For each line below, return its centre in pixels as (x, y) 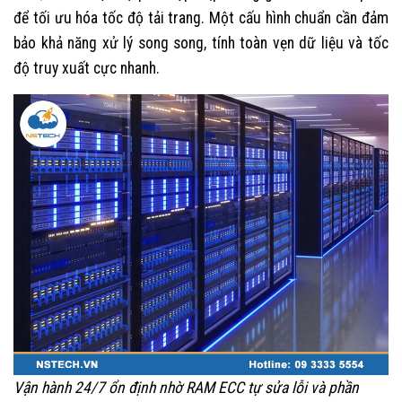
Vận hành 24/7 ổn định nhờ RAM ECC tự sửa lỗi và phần (186, 388)
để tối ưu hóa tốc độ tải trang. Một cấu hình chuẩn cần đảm (201, 17)
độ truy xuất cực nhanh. (87, 68)
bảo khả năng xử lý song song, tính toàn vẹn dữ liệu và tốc (201, 43)
